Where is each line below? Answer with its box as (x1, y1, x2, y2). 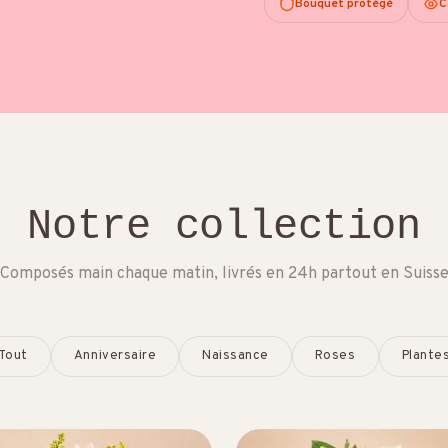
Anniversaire (73, 347, 157, 364)
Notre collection (27, 202, 421, 251)
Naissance (202, 347, 269, 364)
